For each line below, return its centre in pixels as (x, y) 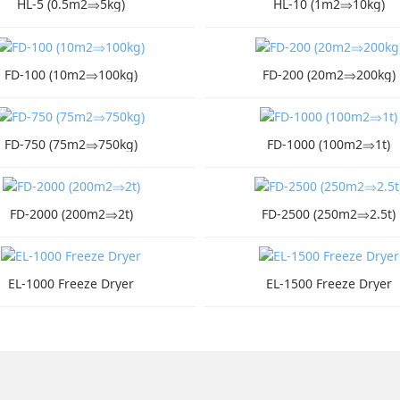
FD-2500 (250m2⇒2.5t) (329, 214)
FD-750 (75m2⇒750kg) (71, 144)
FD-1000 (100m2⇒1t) (329, 144)
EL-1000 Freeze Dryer (71, 284)
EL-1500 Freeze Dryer (329, 284)
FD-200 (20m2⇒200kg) (329, 74)
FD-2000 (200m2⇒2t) (71, 214)
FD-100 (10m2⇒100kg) (71, 74)
